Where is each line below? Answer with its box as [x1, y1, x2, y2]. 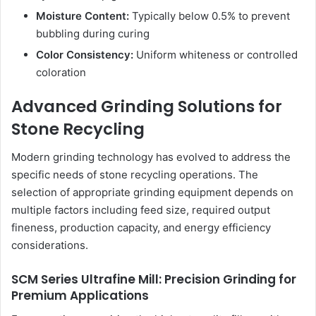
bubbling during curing [36, 26, 150, 40]
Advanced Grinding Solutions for [11, 95, 282, 118]
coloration [36, 65, 86, 79]
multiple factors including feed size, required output [11, 203, 270, 217]
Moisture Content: [36, 8, 129, 23]
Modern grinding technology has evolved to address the [11, 150, 291, 164]
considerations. [11, 238, 88, 253]
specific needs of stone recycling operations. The [11, 168, 258, 182]
